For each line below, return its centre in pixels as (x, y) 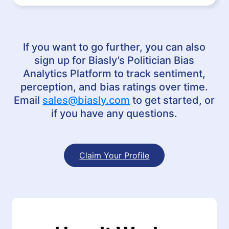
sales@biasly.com (86, 100)
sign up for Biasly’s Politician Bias (114, 60)
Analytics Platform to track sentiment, (114, 73)
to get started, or (173, 100)
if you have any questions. (114, 113)
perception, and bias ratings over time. (114, 87)
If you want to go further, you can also (114, 47)
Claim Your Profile (114, 155)
